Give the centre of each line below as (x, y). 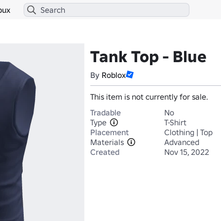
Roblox (114, 75)
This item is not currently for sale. (149, 97)
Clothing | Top (188, 132)
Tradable (106, 112)
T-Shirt (175, 122)
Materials (107, 142)
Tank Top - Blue (148, 57)
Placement (110, 132)
